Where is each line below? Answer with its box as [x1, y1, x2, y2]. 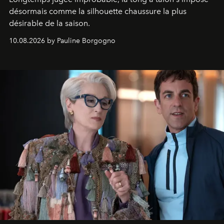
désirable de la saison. [9, 18, 90, 28]
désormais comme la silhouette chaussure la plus [9, 6, 186, 16]
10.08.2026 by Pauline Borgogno [9, 36, 115, 45]
